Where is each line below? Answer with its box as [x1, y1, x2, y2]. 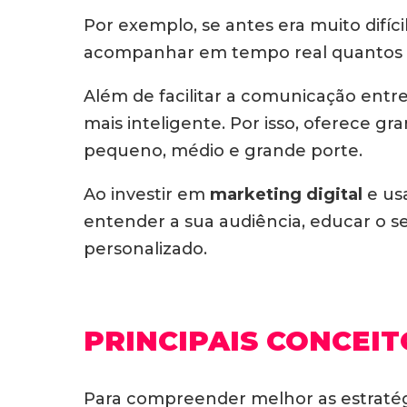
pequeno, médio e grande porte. [84, 141, 367, 161]
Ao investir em [84, 184, 210, 204]
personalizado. [84, 239, 216, 259]
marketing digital [210, 184, 362, 204]
